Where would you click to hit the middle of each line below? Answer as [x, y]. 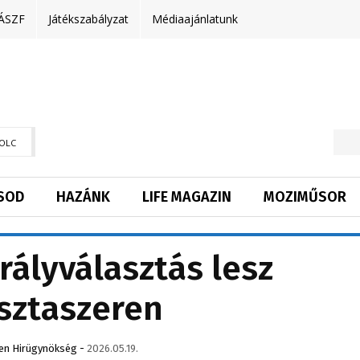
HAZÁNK [83, 197]
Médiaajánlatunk [195, 19]
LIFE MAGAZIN [187, 197]
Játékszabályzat [88, 19]
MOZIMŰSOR [305, 197]
